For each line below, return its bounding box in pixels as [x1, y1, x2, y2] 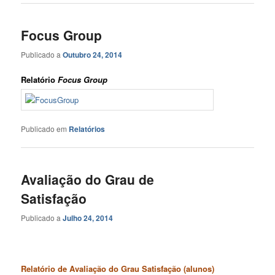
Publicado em [21, 123, 68, 134]
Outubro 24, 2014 [63, 48, 123, 60]
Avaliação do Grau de [21, 170, 155, 189]
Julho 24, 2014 [63, 212, 114, 223]
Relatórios [69, 123, 106, 134]
